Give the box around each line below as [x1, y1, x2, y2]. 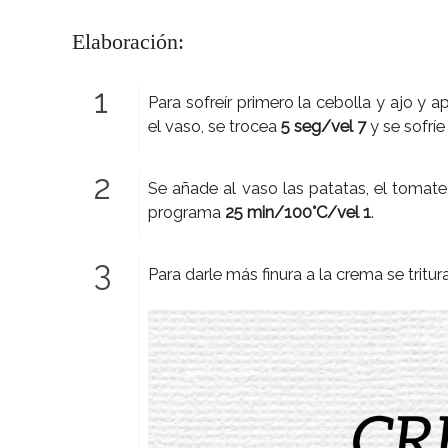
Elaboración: [72, 29, 184, 55]
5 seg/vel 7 [281, 116, 367, 137]
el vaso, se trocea [148, 116, 282, 137]
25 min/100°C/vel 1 [225, 202, 372, 223]
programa [148, 202, 226, 223]
